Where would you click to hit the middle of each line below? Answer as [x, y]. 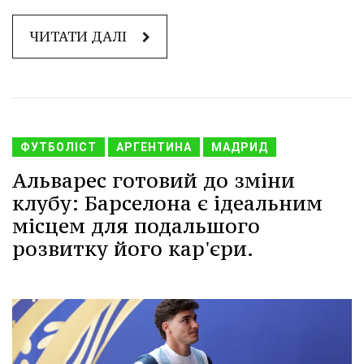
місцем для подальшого [136, 225]
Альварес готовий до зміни [154, 180]
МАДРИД [240, 147]
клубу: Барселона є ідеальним [167, 203]
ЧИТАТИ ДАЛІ [80, 36]
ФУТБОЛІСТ [58, 147]
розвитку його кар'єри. [133, 248]
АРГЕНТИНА [154, 147]
